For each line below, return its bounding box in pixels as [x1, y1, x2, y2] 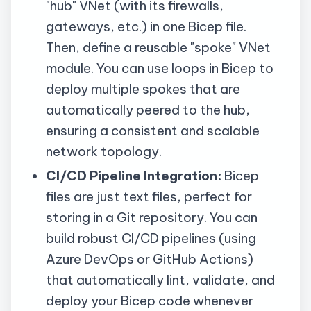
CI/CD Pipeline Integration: [45, 167, 221, 184]
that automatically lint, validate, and [45, 271, 275, 288]
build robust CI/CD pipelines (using [45, 230, 256, 246]
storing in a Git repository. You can [45, 209, 258, 226]
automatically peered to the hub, [45, 101, 250, 119]
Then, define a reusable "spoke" [45, 39, 239, 56]
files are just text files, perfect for [45, 188, 252, 205]
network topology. [45, 143, 162, 160]
